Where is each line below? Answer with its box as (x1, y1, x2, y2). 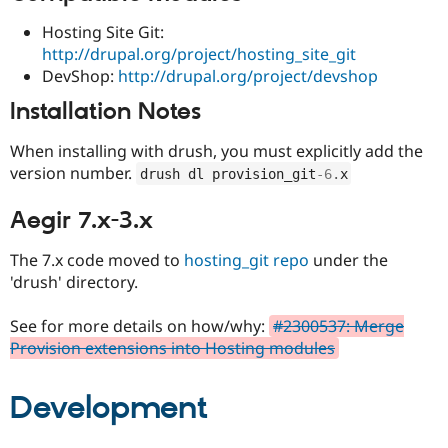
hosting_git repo (184, 248, 309, 271)
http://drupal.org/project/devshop (118, 65, 378, 88)
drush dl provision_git (139, 165, 316, 182)
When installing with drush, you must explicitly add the (10, 139, 423, 162)
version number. (10, 161, 136, 184)
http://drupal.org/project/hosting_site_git (42, 43, 356, 66)
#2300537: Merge (273, 314, 404, 337)
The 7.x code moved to (10, 248, 184, 271)
